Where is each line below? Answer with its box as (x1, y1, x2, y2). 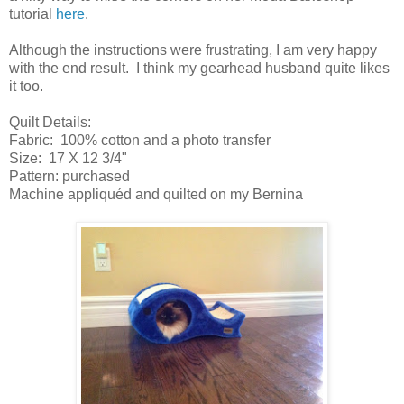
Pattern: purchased (9, 168, 130, 184)
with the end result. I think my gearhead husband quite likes (9, 60, 390, 76)
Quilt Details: (9, 114, 91, 130)
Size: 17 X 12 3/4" (9, 150, 127, 166)
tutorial (9, 5, 56, 22)
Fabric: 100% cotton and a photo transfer (9, 132, 271, 148)
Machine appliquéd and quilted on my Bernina (9, 186, 303, 202)
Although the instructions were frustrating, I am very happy (9, 41, 377, 58)
